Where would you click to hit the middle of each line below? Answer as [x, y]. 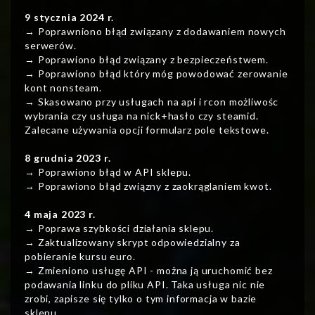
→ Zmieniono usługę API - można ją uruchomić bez [149, 271]
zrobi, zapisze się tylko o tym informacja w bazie [141, 299]
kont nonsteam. [63, 88]
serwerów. [51, 46]
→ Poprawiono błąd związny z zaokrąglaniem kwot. [148, 186]
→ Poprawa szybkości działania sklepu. [120, 229]
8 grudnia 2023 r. [68, 158]
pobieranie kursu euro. [80, 257]
